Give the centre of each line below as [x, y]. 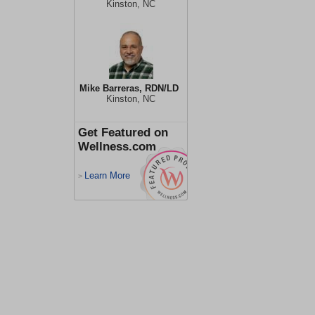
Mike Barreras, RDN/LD [129, 88]
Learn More [107, 175]
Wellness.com [117, 147]
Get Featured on [123, 133]
